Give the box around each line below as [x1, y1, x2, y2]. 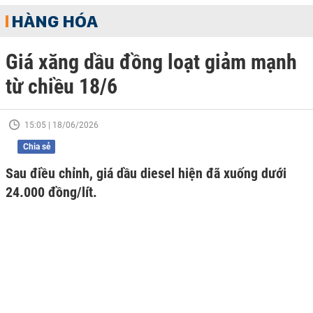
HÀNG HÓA [11, 10, 98, 31]
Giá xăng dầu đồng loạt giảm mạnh [6, 50, 297, 74]
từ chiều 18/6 [6, 74, 117, 99]
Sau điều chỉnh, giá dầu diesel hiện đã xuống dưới [6, 165, 286, 182]
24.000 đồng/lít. [6, 184, 97, 201]
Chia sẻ [22, 142, 50, 152]
